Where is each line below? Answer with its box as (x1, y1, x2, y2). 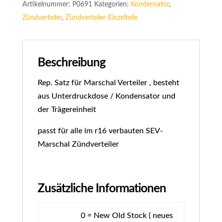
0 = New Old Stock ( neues (81, 212, 173, 220)
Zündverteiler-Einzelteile (65, 14, 138, 21)
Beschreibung (37, 57, 106, 69)
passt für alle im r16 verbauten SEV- (37, 127, 163, 135)
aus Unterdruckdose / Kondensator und (37, 92, 175, 100)
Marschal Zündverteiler (37, 140, 119, 148)
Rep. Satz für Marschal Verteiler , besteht (37, 79, 179, 87)
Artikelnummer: (22, 1, 72, 8)
